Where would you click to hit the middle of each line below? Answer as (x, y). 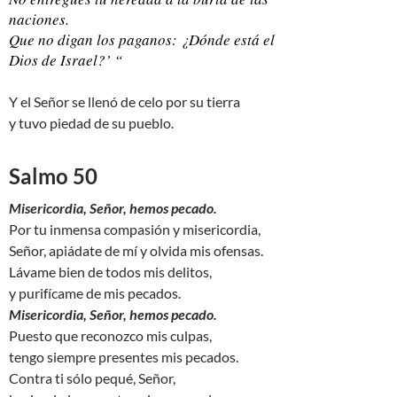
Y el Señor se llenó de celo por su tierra (125, 101)
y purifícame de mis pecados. (95, 292)
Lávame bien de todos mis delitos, (110, 271)
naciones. (39, 19)
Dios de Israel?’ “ (66, 59)
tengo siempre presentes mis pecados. (124, 356)
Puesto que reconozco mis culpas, (110, 335)
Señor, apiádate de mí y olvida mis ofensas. (136, 250)
